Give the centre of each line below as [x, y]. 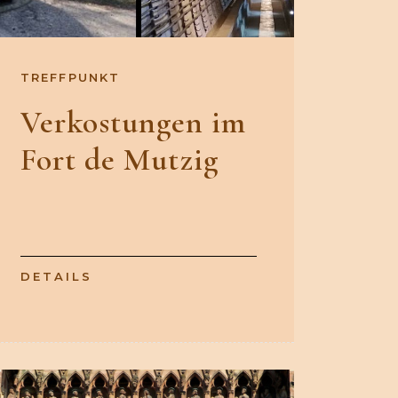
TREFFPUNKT [70, 78]
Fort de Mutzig [119, 160]
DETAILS [56, 277]
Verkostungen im [133, 123]
